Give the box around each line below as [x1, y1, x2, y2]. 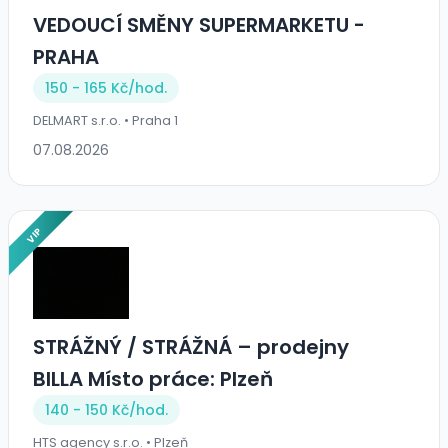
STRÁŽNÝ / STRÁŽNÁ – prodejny [33, 333, 349, 362]
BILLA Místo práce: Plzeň [33, 365, 273, 394]
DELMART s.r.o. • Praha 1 [33, 112, 178, 130]
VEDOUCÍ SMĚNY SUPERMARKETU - [33, 11, 365, 40]
